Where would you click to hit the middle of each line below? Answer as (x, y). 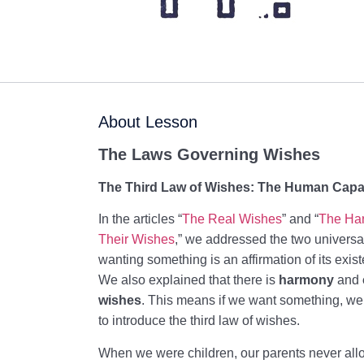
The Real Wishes (232, 219)
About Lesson (148, 122)
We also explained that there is (189, 280)
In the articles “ (141, 219)
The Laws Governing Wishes (210, 154)
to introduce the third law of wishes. (199, 321)
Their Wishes (137, 240)
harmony (307, 280)
